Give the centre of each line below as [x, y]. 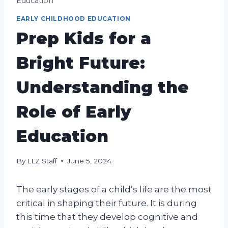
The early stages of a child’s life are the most [114, 189]
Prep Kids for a [84, 39]
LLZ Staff [42, 161]
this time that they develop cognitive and [107, 217]
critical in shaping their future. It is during [107, 203]
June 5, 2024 [90, 161]
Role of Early [74, 112]
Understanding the [103, 88]
